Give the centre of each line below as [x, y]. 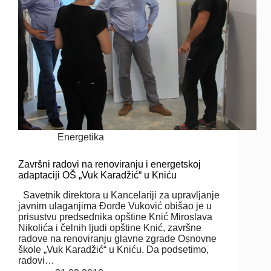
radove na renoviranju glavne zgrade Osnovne [117, 238]
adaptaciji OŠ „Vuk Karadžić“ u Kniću [97, 175]
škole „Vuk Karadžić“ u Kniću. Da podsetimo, [113, 249]
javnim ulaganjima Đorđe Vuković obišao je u [115, 206]
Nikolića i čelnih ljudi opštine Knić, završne [110, 227]
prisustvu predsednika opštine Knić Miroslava [115, 217]
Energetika [81, 137]
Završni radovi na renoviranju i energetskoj [109, 164]
